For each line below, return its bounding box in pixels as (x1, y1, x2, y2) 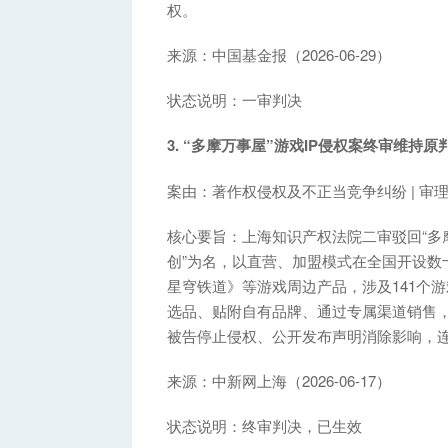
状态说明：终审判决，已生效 (167, 414, 362, 436)
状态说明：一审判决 (167, 88, 302, 110)
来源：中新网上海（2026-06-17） (167, 369, 391, 391)
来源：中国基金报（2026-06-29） (167, 43, 391, 65)
